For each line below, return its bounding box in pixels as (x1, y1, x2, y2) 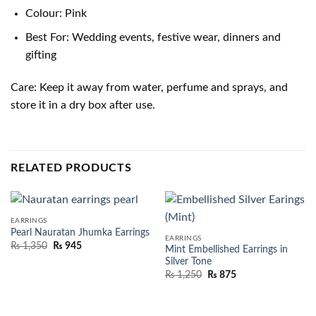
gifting (25, 49, 56, 61)
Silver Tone (164, 257, 212, 267)
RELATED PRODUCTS (11, 162, 132, 174)
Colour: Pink (25, 7, 87, 19)
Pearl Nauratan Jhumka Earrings (10, 228, 150, 238)
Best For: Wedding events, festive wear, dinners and (25, 32, 281, 44)
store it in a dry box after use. (11, 99, 155, 111)
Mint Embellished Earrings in (164, 245, 288, 255)
